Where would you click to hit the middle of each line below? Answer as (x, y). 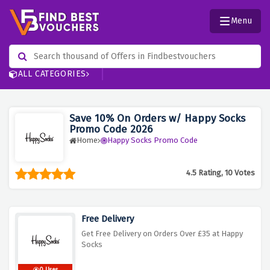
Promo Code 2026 (111, 130)
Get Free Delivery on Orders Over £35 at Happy (162, 234)
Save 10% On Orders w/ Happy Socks (157, 119)
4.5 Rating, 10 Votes (221, 173)
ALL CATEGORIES (52, 74)
